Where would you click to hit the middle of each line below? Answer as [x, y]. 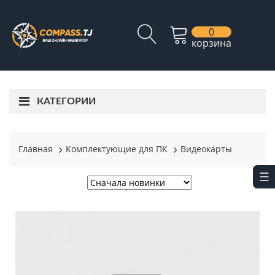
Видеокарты [206, 149]
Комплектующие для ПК [117, 149]
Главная [36, 149]
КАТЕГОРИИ [66, 101]
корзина [211, 43]
